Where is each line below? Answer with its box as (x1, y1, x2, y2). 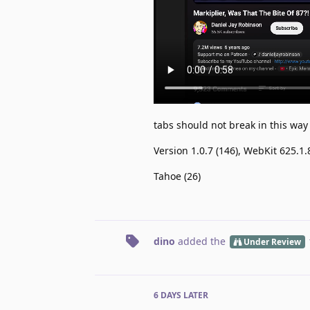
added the (175, 235, 228, 248)
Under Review (243, 236, 301, 248)
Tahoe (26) (154, 170, 201, 183)
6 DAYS (154, 289, 181, 302)
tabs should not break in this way (154, 118, 308, 132)
